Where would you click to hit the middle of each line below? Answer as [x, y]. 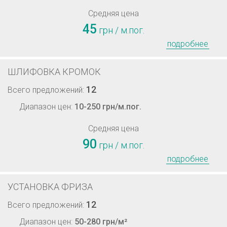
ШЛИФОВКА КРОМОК [54, 72]
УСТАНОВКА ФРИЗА [50, 187]
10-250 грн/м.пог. [108, 107]
